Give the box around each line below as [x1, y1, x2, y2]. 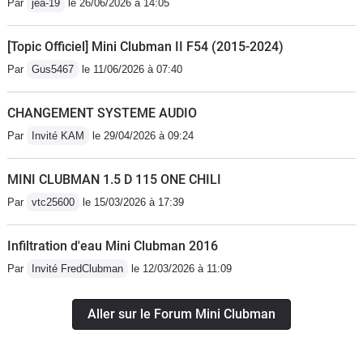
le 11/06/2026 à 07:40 [79, 63, 182, 76]
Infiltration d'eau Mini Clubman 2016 [7, 238, 218, 254]
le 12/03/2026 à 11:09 [128, 263, 232, 275]
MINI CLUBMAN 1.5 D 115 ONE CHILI [7, 172, 221, 188]
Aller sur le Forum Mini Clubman [88, 306, 275, 322]
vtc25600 [32, 196, 75, 209]
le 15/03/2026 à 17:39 [79, 196, 184, 209]
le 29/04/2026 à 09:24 [89, 130, 194, 143]
